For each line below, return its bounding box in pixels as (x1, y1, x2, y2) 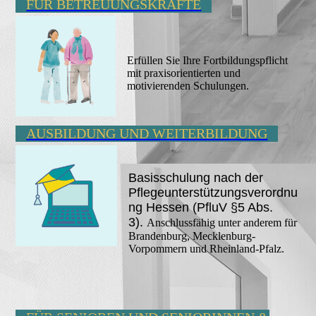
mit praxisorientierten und (127, 66, 241, 79)
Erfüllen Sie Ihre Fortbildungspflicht (127, 54, 288, 66)
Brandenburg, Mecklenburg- (128, 229, 255, 242)
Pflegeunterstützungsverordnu (128, 185, 298, 200)
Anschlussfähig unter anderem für (146, 216, 297, 229)
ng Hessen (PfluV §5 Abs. (128, 200, 273, 214)
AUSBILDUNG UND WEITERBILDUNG (26, 125, 268, 141)
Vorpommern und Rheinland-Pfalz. (128, 242, 284, 255)
